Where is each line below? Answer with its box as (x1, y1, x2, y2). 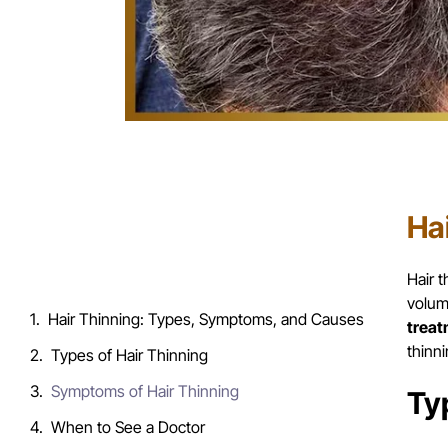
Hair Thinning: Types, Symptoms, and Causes (48, 308, 364, 329)
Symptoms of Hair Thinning (51, 380, 239, 401)
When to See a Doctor (51, 416, 205, 437)
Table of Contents (30, 229, 200, 257)
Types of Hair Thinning (51, 344, 208, 365)
